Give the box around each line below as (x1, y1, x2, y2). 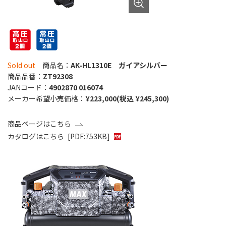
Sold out (8, 60, 35, 71)
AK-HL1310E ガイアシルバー (71, 60, 167, 71)
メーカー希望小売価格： (8, 93, 85, 104)
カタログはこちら (8, 131, 64, 142)
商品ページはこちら (8, 119, 71, 129)
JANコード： (8, 82, 49, 93)
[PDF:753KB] (68, 131, 110, 142)
